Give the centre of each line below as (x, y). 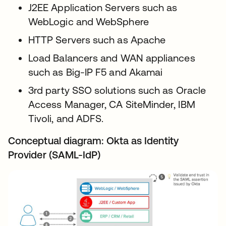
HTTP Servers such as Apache (97, 40)
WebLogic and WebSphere (89, 22)
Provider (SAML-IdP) (54, 155)
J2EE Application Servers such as (103, 8)
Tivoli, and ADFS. (66, 119)
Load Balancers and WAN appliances (112, 58)
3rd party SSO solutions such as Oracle (117, 90)
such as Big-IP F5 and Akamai (96, 72)
